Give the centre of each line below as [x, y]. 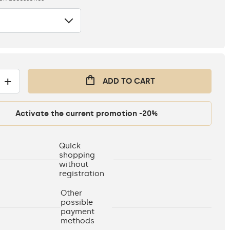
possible [77, 203]
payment [78, 212]
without [74, 165]
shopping [77, 155]
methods [78, 221]
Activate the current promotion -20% [148, 114]
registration [82, 174]
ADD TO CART [129, 81]
